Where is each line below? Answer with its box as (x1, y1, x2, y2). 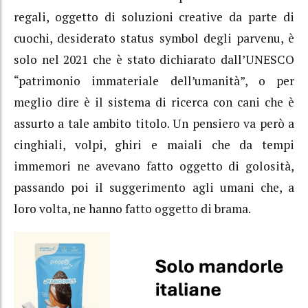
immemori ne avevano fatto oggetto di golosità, (14, 158, 294, 175)
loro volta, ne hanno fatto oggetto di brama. (14, 201, 251, 217)
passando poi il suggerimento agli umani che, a (14, 179, 294, 196)
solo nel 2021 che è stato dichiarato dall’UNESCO (14, 52, 294, 68)
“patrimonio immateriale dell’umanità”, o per (14, 73, 294, 89)
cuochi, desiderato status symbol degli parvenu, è (14, 30, 294, 47)
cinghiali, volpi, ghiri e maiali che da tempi (14, 137, 294, 153)
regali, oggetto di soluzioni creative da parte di (14, 9, 294, 25)
